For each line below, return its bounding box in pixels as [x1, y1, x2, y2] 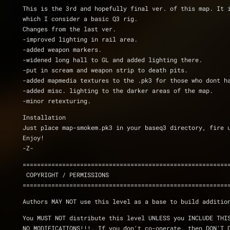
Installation [23, 113, 66, 121]
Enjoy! [23, 133, 44, 142]
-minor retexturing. [23, 97, 91, 105]
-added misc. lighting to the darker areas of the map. [23, 86, 213, 94]
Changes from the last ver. [23, 25, 116, 33]
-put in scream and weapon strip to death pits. [23, 66, 188, 74]
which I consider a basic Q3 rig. [23, 14, 138, 23]
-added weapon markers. [23, 45, 102, 53]
